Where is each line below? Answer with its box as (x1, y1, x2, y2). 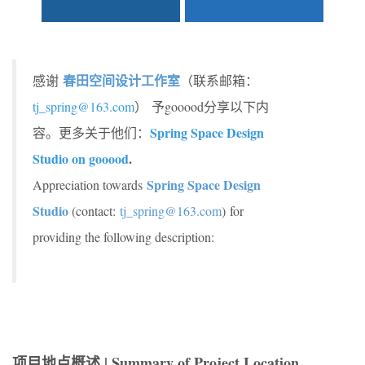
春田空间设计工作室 (63, 71, 180, 90)
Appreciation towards (33, 176, 147, 193)
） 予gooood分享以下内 (134, 98, 269, 115)
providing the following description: (33, 228, 214, 245)
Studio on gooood (33, 149, 129, 168)
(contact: (68, 202, 120, 219)
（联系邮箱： (180, 72, 258, 89)
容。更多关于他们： (33, 124, 150, 141)
